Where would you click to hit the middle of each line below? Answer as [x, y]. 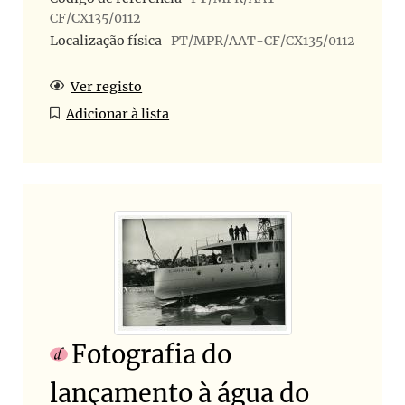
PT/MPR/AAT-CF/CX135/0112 [263, 41]
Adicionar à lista [118, 114]
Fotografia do [151, 354]
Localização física [106, 41]
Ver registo [107, 87]
